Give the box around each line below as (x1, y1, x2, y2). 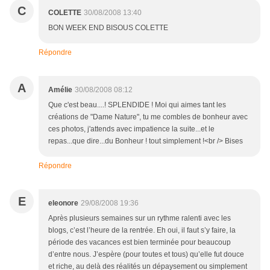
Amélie (48, 86, 72, 95)
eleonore (48, 199, 78, 208)
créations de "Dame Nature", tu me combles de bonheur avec (48, 113, 248, 122)
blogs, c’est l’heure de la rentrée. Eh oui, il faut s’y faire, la (48, 226, 236, 235)
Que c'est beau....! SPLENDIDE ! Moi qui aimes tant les (48, 101, 226, 110)
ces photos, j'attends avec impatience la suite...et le (48, 125, 215, 134)
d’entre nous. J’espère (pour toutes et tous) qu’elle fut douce (48, 250, 244, 259)
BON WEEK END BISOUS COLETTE (48, 24, 168, 33)
